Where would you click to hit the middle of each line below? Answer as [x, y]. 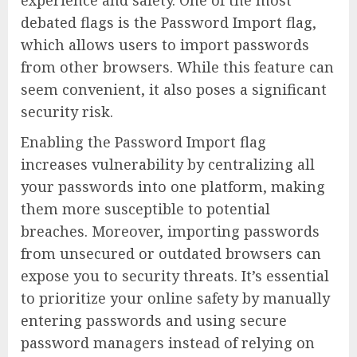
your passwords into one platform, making [173, 187]
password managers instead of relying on [168, 343]
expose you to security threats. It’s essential [175, 276]
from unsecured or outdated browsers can [171, 254]
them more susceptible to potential [145, 209]
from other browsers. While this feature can [177, 67]
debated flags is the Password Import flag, [169, 23]
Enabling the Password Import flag [143, 142]
